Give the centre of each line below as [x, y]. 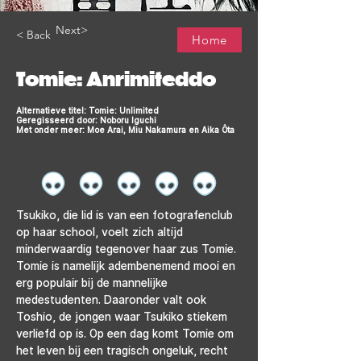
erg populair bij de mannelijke [93, 282]
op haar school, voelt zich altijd [101, 232]
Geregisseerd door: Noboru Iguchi [86, 120]
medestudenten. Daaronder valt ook [113, 299]
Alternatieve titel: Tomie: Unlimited [87, 110]
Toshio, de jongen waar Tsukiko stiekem [123, 316]
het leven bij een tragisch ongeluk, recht [124, 350]
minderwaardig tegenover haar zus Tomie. [128, 249]
